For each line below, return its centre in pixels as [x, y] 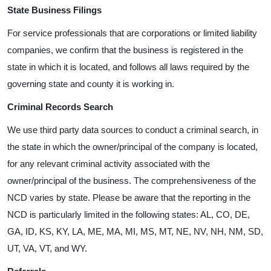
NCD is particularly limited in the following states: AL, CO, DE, [129, 214]
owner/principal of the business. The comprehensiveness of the [132, 181]
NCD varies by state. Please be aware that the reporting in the [129, 198]
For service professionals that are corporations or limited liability [132, 33]
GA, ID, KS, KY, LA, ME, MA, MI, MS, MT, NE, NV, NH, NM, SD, [135, 231]
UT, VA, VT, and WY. [47, 248]
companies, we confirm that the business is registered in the [125, 50]
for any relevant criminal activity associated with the [109, 164]
